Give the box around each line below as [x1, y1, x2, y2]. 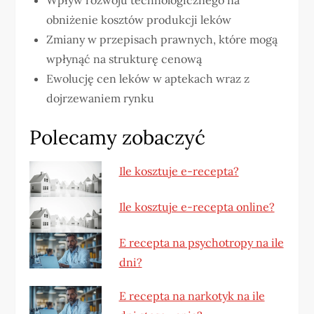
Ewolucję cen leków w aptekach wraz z [46, 71, 250, 86]
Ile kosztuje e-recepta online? [118, 199, 275, 214]
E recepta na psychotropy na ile [118, 235, 284, 250]
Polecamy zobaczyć [29, 124, 206, 150]
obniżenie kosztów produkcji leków [46, 12, 232, 27]
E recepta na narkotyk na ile [118, 288, 265, 303]
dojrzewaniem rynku [46, 90, 155, 105]
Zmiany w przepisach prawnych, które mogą [46, 32, 278, 46]
